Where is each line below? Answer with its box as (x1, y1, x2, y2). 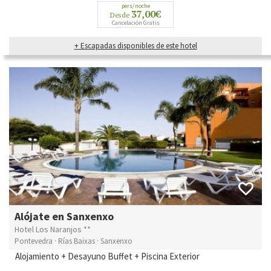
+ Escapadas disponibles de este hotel (74, 40, 197, 51)
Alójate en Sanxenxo (15, 209, 114, 224)
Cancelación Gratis (111, 18, 160, 27)
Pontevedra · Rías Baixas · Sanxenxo (15, 236, 132, 247)
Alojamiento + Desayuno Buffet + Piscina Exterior (15, 250, 200, 263)
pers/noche (121, 1, 150, 10)
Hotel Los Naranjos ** (15, 224, 91, 235)
